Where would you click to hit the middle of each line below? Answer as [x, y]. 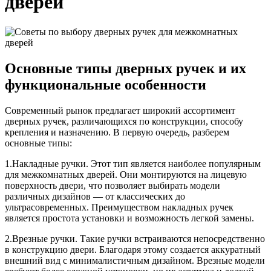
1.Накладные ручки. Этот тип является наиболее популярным [133, 163]
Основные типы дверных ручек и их [126, 68]
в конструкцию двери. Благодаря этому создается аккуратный [133, 249]
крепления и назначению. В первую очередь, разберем [117, 132]
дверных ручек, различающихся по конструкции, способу [124, 121]
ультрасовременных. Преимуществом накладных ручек [119, 207]
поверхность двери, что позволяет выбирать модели [113, 185]
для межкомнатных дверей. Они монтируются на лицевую [126, 174]
